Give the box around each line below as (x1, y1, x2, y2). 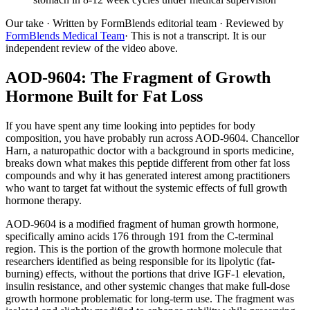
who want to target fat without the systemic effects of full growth (6, 181, 287, 194)
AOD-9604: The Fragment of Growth (6, 69, 271, 87)
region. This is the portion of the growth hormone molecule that (6, 242, 282, 255)
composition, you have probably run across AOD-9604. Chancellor (6, 131, 299, 144)
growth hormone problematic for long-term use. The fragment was (6, 292, 294, 304)
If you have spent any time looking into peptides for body (6, 119, 255, 131)
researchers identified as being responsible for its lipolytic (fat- (6, 255, 275, 267)
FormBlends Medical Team (6, 30, 125, 42)
